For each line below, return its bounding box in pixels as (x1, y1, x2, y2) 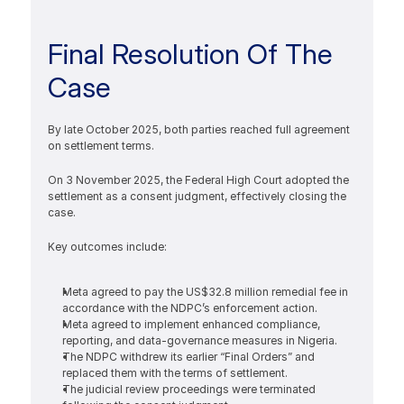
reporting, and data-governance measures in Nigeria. (61, 334, 337, 347)
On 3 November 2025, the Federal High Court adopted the (47, 173, 349, 187)
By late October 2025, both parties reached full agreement (47, 123, 350, 136)
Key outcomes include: (47, 240, 167, 253)
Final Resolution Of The (47, 37, 333, 70)
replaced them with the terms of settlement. (61, 366, 288, 380)
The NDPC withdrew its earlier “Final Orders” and (61, 350, 315, 363)
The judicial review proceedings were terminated (61, 382, 316, 396)
